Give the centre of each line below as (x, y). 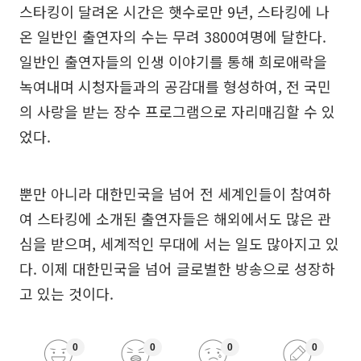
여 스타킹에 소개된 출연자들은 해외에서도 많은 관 (175, 219)
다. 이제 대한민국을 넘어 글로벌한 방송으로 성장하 (177, 269)
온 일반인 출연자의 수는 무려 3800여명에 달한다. (173, 37)
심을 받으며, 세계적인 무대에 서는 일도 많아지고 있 (179, 244)
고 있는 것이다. (66, 294)
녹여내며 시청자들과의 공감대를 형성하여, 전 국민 (175, 87)
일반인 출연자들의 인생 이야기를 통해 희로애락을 (173, 62)
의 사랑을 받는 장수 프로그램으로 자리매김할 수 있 (177, 112)
